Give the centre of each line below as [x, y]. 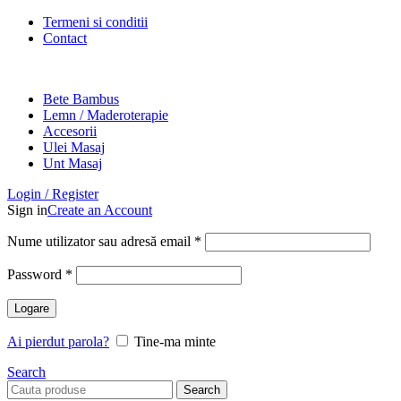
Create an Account [100, 210]
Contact [65, 38]
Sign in [27, 210]
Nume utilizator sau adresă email [101, 241]
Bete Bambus [81, 99]
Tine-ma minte [175, 341]
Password [36, 274]
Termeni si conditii [95, 22]
